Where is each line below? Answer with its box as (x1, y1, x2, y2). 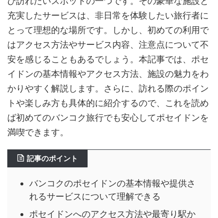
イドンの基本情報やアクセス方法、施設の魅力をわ (7, 68, 209, 79)
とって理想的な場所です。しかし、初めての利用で (7, 24, 209, 35)
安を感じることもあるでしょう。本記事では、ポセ (7, 54, 209, 64)
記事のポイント (27, 153, 78, 163)
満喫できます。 (7, 127, 69, 137)
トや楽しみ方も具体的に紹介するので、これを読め (7, 97, 209, 108)
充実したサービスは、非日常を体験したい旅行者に (7, 10, 209, 20)
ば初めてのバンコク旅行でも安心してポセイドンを (7, 112, 209, 123)
